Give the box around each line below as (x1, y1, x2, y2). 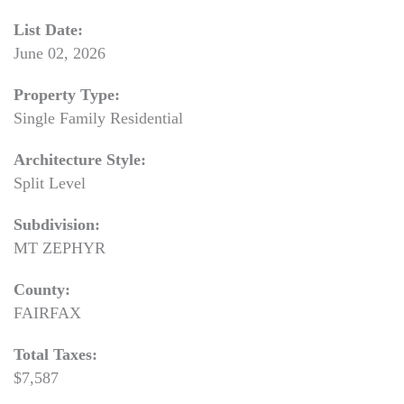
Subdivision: (14, 216, 100, 234)
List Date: (14, 21, 83, 39)
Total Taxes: (14, 345, 97, 363)
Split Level (14, 174, 86, 192)
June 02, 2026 (14, 44, 106, 62)
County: (14, 280, 70, 298)
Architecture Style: (14, 151, 146, 169)
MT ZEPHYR (14, 239, 106, 257)
